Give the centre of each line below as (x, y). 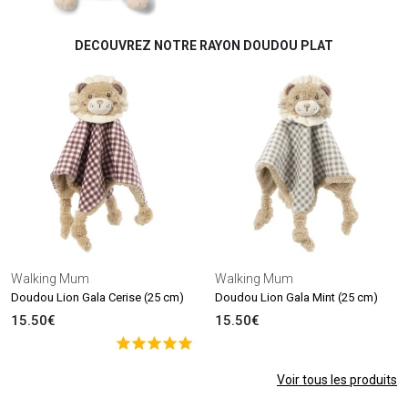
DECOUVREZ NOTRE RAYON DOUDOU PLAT (204, 46)
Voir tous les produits (337, 380)
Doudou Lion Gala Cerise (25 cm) (97, 297)
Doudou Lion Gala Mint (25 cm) (296, 297)
